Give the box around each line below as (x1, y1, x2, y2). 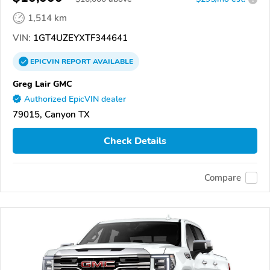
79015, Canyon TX (13, 108, 90, 121)
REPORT (61, 57, 91, 67)
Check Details (104, 134, 166, 148)
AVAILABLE (91, 57, 133, 67)
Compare (204, 171, 241, 184)
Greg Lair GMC (13, 78, 72, 90)
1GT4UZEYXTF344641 (31, 32, 128, 45)
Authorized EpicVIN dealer (24, 93, 126, 105)
